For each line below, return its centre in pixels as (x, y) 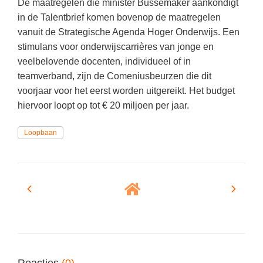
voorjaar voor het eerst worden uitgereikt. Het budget (126, 91)
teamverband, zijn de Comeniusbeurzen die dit (114, 76)
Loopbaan (41, 133)
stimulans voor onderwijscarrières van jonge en (116, 47)
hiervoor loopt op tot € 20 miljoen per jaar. (103, 105)
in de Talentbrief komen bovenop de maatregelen (119, 17)
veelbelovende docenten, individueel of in (104, 61)
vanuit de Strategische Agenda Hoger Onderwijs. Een (129, 32)
